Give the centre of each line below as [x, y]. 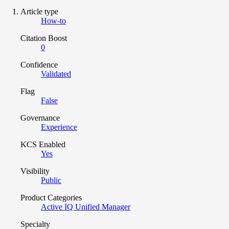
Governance [40, 118]
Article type [39, 11]
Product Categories [51, 197]
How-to [53, 20]
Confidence [39, 64]
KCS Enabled [43, 144]
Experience [59, 127]
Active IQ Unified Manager [86, 207]
